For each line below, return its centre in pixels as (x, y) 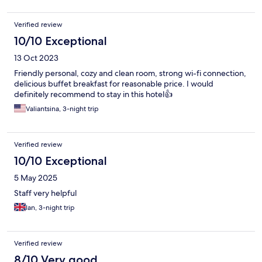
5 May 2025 (36, 178)
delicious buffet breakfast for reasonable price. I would (114, 84)
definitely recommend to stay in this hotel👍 (93, 94)
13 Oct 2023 (36, 58)
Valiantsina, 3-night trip (62, 109)
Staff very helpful (45, 193)
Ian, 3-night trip (50, 208)
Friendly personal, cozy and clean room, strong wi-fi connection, (130, 73)
